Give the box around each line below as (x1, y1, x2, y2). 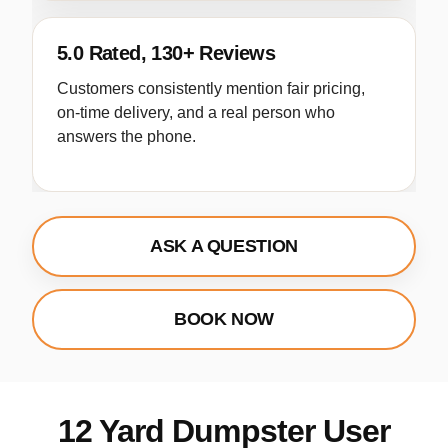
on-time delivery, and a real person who (57, 104, 335, 122)
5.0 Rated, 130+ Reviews (57, 42, 276, 65)
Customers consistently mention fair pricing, (57, 80, 365, 98)
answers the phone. (57, 128, 196, 146)
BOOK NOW (173, 309, 275, 330)
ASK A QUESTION (150, 236, 298, 257)
